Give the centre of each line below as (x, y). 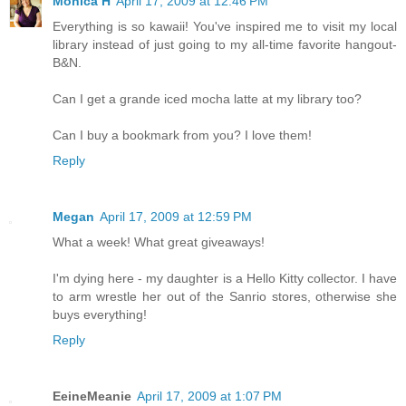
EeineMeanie (92, 396)
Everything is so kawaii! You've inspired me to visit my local (225, 27)
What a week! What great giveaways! (159, 242)
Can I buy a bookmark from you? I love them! (182, 135)
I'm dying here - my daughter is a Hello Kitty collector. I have (225, 279)
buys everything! (100, 315)
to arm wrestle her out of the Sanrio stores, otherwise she (225, 297)
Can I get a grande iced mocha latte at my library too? (207, 99)
